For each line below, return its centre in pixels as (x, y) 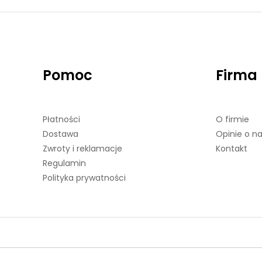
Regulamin (65, 163)
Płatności (62, 119)
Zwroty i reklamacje (83, 148)
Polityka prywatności (85, 177)
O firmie (232, 119)
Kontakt (231, 148)
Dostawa (61, 134)
